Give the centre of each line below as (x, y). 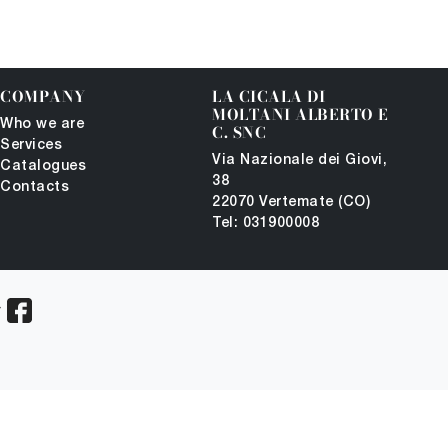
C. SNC (239, 132)
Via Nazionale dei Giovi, (299, 160)
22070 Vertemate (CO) (291, 202)
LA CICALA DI (268, 96)
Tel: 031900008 (265, 223)
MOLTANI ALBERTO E (300, 114)
